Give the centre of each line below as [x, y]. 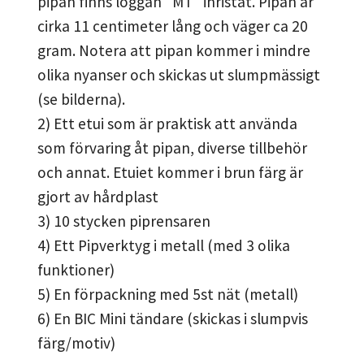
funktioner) [76, 269]
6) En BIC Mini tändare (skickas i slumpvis [173, 318]
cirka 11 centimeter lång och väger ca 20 [173, 26]
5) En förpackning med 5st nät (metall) [168, 294]
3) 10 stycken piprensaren [124, 221]
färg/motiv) [76, 342]
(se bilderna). [81, 99]
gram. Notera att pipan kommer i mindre [174, 50]
